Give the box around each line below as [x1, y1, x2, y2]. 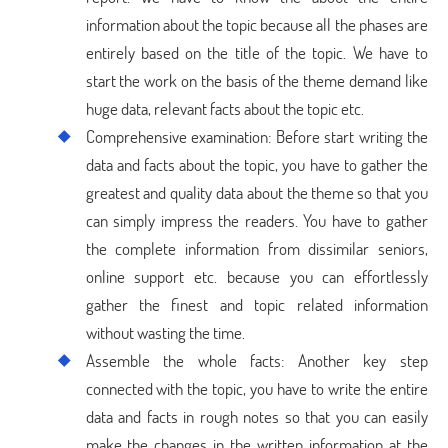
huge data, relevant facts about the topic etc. [85, 97, 364, 120]
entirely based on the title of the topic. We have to [85, 41, 428, 64]
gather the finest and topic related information [85, 293, 428, 316]
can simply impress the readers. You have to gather [85, 209, 428, 232]
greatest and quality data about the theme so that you [85, 181, 428, 204]
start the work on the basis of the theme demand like [85, 69, 428, 92]
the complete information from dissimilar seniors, [85, 237, 428, 260]
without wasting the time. [85, 321, 245, 344]
